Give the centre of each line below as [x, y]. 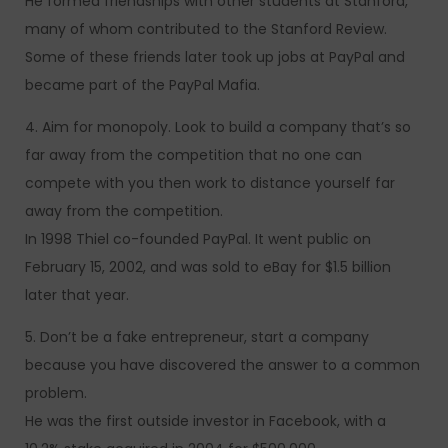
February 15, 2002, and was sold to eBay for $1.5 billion [208, 267]
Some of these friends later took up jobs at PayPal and [215, 57]
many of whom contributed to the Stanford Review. [206, 29]
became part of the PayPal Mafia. [142, 85]
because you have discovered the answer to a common [222, 365]
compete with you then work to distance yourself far [210, 183]
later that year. [77, 295]
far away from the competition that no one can [193, 155]
